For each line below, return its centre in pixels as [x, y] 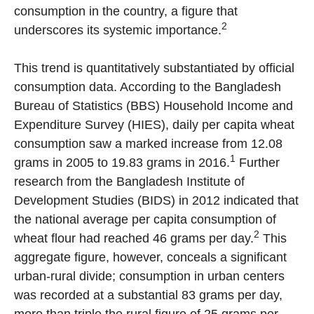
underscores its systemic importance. [118, 30]
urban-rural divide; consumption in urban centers [149, 277]
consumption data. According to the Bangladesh [148, 87]
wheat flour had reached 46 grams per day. [134, 239]
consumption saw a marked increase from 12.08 [148, 144]
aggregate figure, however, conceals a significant [150, 258]
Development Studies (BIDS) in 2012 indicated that [156, 201]
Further [258, 163]
